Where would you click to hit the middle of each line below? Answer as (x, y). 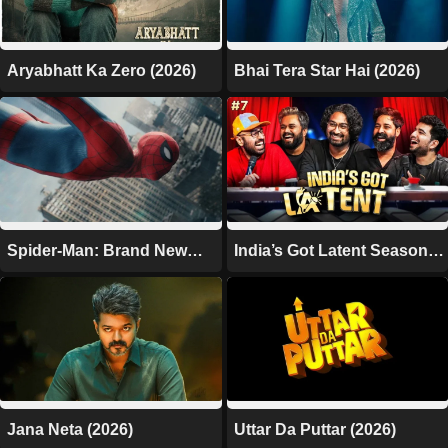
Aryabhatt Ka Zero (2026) (101, 70)
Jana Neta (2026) (70, 430)
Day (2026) (47, 272)
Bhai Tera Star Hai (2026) (326, 70)
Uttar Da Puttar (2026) (314, 430)
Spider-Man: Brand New (97, 250)
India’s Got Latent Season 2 (337, 250)
